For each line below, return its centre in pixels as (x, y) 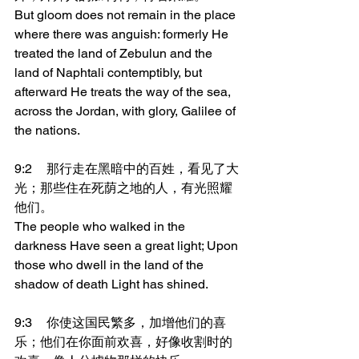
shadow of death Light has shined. (111, 284)
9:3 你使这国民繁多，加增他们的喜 (23, 323)
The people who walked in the (101, 226)
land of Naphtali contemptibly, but (110, 73)
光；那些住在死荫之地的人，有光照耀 (123, 188)
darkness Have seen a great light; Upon (128, 246)
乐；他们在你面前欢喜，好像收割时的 (123, 342)
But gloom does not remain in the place (127, 15)
